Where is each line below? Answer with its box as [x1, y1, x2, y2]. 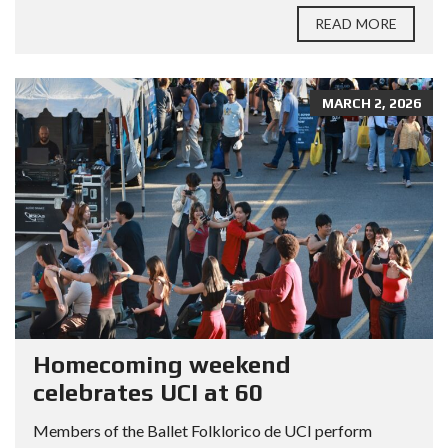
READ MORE [315, 14, 397, 32]
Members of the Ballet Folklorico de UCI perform [33, 420, 372, 440]
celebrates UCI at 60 [33, 378, 263, 406]
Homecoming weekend [33, 350, 291, 378]
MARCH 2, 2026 [322, 94, 421, 111]
